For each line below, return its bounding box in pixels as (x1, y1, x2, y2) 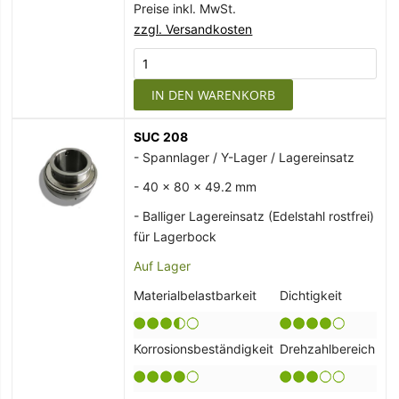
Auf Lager (134, 258, 191, 274)
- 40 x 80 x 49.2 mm (134, 179, 257, 195)
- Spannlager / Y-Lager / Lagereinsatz (134, 150, 355, 166)
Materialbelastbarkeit (134, 288, 257, 304)
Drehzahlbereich (280, 341, 376, 357)
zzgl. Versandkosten (134, 21, 253, 37)
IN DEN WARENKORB (151, 86, 276, 104)
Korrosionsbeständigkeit (134, 341, 274, 357)
